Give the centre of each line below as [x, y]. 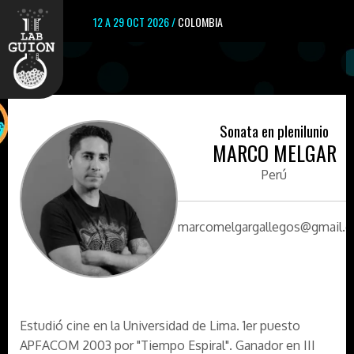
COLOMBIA [200, 22]
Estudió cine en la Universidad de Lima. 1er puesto [160, 326]
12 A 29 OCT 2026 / [136, 22]
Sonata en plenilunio [274, 130]
